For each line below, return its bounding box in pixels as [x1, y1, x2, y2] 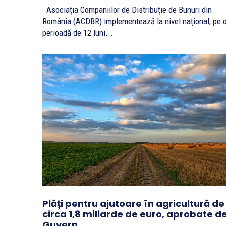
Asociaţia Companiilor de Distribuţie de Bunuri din [42, 5, 212, 15]
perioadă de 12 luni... [42, 28, 113, 38]
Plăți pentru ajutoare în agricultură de [42, 197, 224, 210]
